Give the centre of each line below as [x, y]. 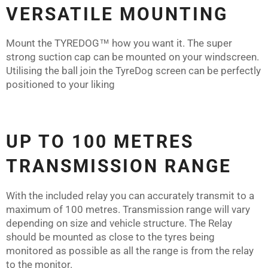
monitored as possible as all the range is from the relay [130, 251]
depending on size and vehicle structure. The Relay [119, 223]
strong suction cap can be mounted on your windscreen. [133, 57]
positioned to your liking [60, 85]
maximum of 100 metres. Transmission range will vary [128, 210]
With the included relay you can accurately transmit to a [130, 196]
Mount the [30, 43]
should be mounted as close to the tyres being [110, 237]
